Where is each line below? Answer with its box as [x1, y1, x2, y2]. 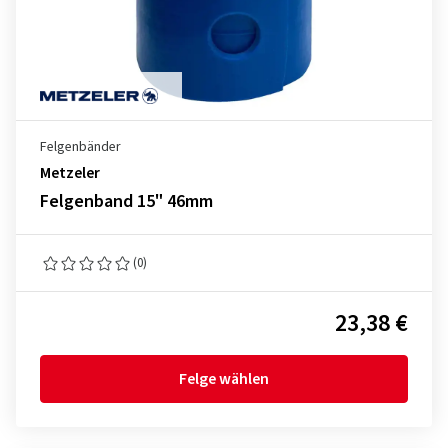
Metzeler [40, 162, 100, 184]
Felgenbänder [40, 137, 121, 157]
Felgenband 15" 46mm [40, 189, 213, 214]
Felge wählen [179, 368, 269, 390]
